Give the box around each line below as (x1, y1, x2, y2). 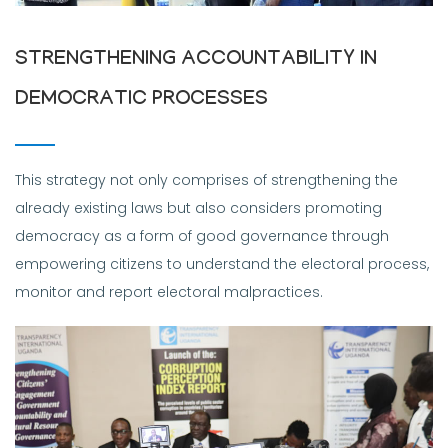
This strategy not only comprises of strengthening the (15, 170, 398, 191)
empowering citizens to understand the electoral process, (15, 254, 429, 275)
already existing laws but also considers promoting (15, 198, 382, 219)
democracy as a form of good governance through (15, 226, 389, 247)
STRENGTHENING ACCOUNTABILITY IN (15, 49, 377, 74)
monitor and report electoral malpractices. (15, 282, 323, 303)
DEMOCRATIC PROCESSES (15, 89, 268, 114)
